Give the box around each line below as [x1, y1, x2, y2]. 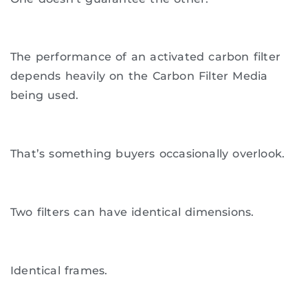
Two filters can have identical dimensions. [10, 205, 254, 219]
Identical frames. [10, 263, 108, 277]
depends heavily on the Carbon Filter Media [10, 69, 268, 83]
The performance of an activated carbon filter [10, 50, 281, 64]
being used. [10, 89, 79, 102]
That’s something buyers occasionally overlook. [10, 147, 285, 161]
